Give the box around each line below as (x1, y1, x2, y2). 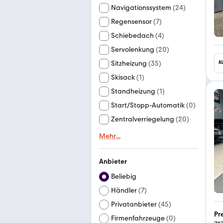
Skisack (111, 73, 135, 82)
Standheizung (111, 87, 155, 96)
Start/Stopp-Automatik (111, 101, 185, 110)
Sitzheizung (111, 59, 147, 68)
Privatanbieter (111, 200, 157, 209)
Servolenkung (111, 45, 154, 54)
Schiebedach (111, 31, 154, 40)
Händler (111, 186, 137, 195)
